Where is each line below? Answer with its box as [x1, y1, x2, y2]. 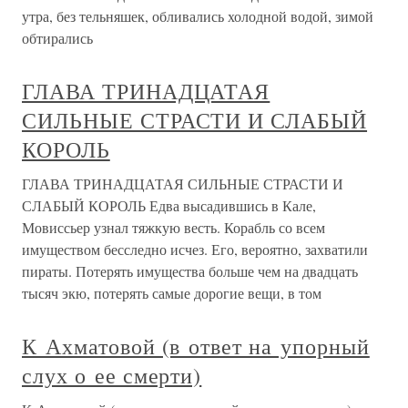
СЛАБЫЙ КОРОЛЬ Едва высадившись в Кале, [22, 196, 316, 215]
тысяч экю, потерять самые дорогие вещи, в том [22, 283, 321, 302]
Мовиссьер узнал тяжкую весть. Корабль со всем [22, 218, 325, 237]
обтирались [22, 28, 93, 47]
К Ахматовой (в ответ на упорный [22, 331, 370, 361]
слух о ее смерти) [22, 361, 202, 390]
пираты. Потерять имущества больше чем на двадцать [22, 261, 358, 280]
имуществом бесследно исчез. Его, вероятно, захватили [22, 240, 368, 259]
